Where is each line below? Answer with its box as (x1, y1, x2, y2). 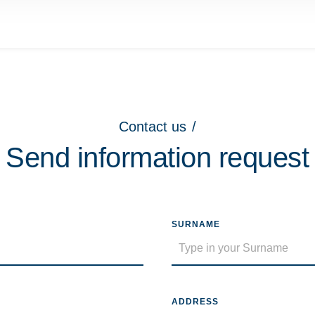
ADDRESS (172, 297, 219, 307)
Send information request (6, 142, 309, 173)
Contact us (118, 119, 186, 134)
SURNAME (172, 219, 220, 229)
